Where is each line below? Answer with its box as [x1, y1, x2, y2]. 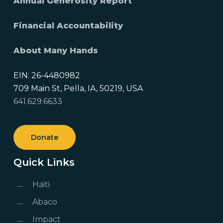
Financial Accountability [13, 21, 123, 31]
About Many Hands [13, 46, 98, 56]
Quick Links [13, 156, 75, 169]
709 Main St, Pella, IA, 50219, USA [13, 84, 143, 94]
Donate [30, 133, 58, 142]
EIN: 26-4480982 [13, 71, 80, 81]
